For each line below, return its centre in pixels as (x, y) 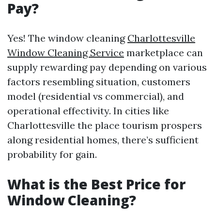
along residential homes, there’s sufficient (103, 140)
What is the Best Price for (96, 184)
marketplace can (163, 53)
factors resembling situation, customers (99, 82)
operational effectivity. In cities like (88, 111)
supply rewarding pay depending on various (107, 67)
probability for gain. (52, 154)
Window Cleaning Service (66, 53)
